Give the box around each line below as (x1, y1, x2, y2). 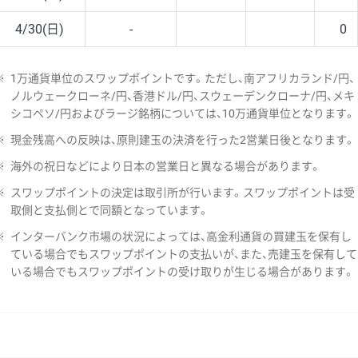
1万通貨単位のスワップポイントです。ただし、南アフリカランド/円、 (10, 71, 355, 85)
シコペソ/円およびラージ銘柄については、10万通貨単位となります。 (10, 106, 356, 120)
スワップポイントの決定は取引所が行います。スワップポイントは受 (10, 186, 355, 200)
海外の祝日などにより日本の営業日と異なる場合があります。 (10, 159, 321, 173)
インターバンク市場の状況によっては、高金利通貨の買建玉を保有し (10, 230, 352, 244)
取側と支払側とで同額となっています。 (10, 204, 209, 217)
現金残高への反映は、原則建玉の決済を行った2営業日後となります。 (10, 133, 356, 146)
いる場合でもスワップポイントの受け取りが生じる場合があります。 (10, 265, 355, 279)
